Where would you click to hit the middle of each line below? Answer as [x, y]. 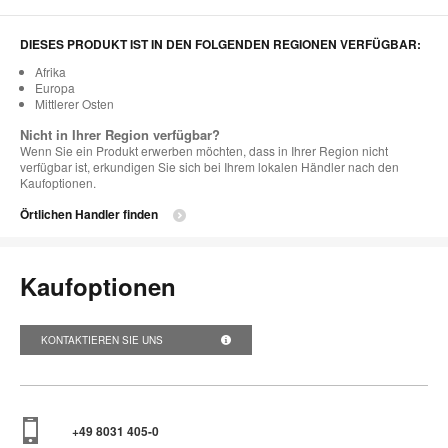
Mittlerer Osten [74, 103]
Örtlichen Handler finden [89, 213]
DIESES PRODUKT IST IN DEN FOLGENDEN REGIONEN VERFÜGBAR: [220, 43]
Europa [55, 87]
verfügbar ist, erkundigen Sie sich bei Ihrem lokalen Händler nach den [209, 166]
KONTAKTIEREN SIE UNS [103, 339]
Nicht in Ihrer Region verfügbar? [120, 134]
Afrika [50, 71]
